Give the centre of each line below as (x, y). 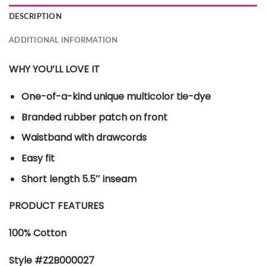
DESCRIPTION (35, 17)
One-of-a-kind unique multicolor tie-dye (116, 97)
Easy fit (38, 158)
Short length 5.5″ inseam (79, 179)
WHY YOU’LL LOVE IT (54, 69)
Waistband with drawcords (84, 138)
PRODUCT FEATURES (56, 206)
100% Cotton (38, 233)
